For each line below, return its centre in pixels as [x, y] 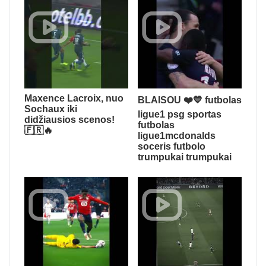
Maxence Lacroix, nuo [74, 98]
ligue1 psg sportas [180, 114]
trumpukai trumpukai [185, 157]
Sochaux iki [51, 109]
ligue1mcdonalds [177, 135]
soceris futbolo [172, 146]
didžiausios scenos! [69, 119]
